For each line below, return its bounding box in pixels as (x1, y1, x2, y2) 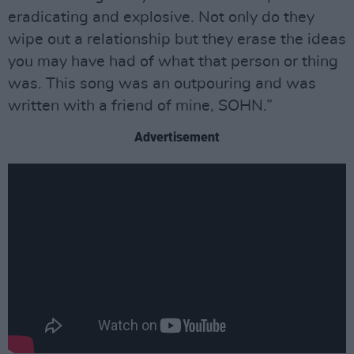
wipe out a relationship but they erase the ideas (8, 31, 346, 47)
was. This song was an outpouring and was (8, 75, 316, 92)
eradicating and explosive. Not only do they (8, 9, 314, 25)
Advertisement (134, 129, 220, 145)
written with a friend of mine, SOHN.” (8, 97, 273, 114)
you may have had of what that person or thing (8, 53, 338, 70)
